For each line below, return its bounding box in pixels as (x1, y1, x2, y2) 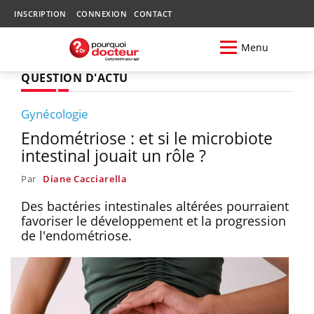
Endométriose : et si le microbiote (21, 126, 273, 149)
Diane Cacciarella (42, 172, 128, 185)
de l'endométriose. (21, 226, 135, 244)
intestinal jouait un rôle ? (21, 144, 206, 167)
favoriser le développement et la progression (21, 212, 286, 229)
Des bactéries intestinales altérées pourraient (21, 197, 289, 214)
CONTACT (134, 8, 172, 19)
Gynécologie (21, 105, 88, 122)
